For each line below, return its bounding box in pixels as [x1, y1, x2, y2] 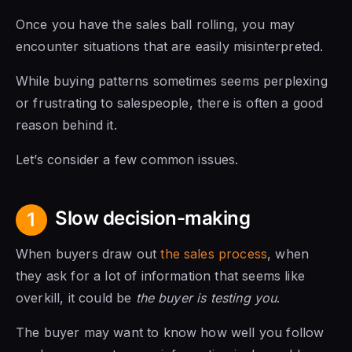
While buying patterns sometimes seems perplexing [16, 72, 328, 89]
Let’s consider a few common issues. [16, 151, 239, 167]
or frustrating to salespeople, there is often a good [16, 94, 324, 111]
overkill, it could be [16, 289, 136, 306]
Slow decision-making [55, 206, 251, 229]
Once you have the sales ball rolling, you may [16, 16, 295, 32]
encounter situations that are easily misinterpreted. [16, 38, 324, 54]
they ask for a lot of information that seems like [16, 267, 305, 284]
